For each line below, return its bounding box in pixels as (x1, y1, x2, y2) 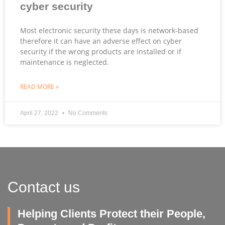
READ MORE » (20, 82, 59, 91)
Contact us (8, 178, 80, 195)
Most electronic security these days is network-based (20, 25, 198, 35)
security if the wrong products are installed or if (20, 46, 181, 56)
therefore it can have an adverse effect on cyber (20, 36, 182, 46)
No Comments (67, 109, 107, 117)
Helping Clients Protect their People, (18, 207, 205, 220)
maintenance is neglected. (20, 57, 109, 67)
